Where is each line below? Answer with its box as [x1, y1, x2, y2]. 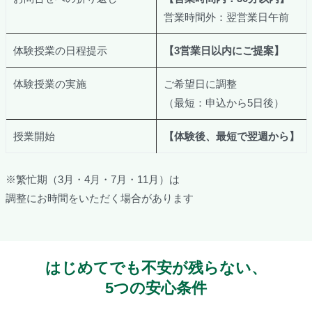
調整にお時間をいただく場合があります [5, 192, 194, 204]
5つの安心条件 [105, 279, 207, 297]
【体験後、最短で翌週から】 [163, 130, 299, 142]
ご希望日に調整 [163, 77, 237, 90]
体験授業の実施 [13, 77, 86, 90]
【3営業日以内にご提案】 [163, 44, 284, 56]
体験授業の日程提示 [13, 44, 107, 56]
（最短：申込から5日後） [163, 96, 284, 109]
